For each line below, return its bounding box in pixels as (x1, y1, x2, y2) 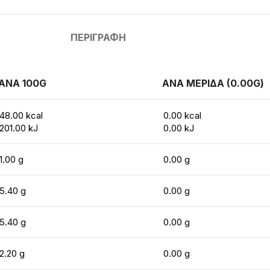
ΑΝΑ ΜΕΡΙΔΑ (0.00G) (162, 77, 264, 89)
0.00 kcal (163, 110, 201, 121)
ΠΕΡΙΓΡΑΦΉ (71, 31, 126, 43)
